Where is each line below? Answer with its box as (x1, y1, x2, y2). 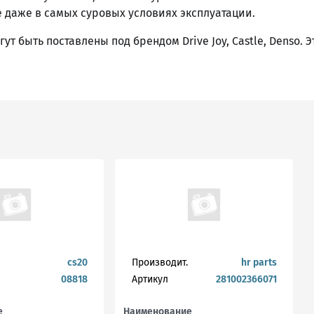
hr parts (240, 257, 277, 268)
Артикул (131, 273, 168, 285)
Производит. (131, 257, 188, 268)
